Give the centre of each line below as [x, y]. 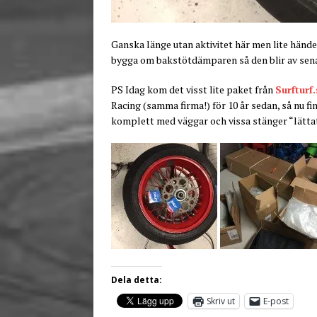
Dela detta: [137, 279]
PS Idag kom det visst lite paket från [193, 89]
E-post [276, 301]
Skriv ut [221, 301]
